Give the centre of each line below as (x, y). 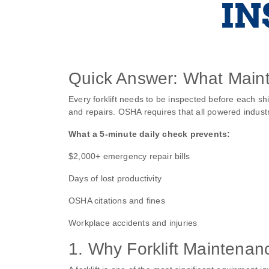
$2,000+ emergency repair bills (129, 156)
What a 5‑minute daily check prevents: (150, 134)
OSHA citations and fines (117, 201)
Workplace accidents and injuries (133, 223)
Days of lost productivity (115, 179)
